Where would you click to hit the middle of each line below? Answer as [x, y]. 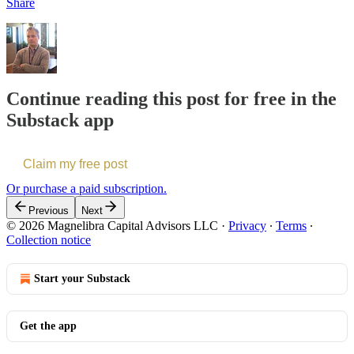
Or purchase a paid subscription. [87, 189]
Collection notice [49, 240]
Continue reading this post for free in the [171, 99]
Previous [49, 211]
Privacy [247, 226]
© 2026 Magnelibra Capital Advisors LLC [112, 226]
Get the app [48, 326]
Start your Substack [82, 279]
